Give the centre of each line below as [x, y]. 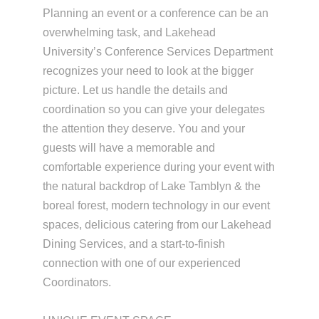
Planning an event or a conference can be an [155, 14]
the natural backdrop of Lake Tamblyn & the [151, 187]
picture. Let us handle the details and [135, 90]
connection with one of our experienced [141, 263]
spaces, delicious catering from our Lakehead [157, 225]
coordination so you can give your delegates [153, 110]
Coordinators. [77, 283]
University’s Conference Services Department [157, 52]
